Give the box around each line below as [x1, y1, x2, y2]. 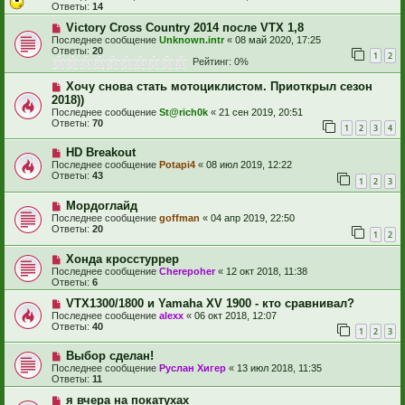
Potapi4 [159, 159, 195, 171]
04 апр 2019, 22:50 [211, 212, 295, 223]
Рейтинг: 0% [187, 55, 249, 67]
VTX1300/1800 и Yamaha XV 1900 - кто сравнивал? [65, 296, 354, 310]
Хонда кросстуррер [65, 251, 179, 266]
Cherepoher [159, 265, 215, 277]
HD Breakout [65, 146, 136, 160]
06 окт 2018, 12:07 [194, 309, 277, 321]
